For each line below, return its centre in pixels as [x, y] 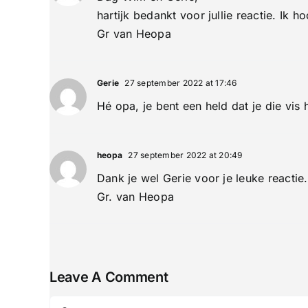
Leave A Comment [109, 277]
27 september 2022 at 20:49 [184, 155]
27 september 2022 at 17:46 [180, 83]
